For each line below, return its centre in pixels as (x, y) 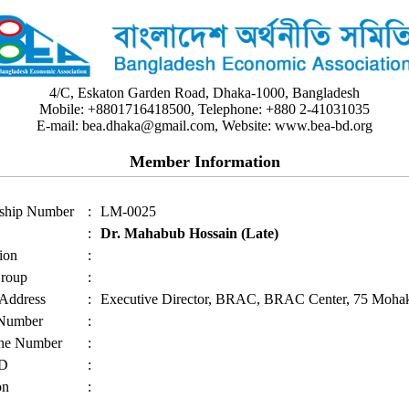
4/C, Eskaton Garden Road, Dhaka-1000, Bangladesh (204, 93)
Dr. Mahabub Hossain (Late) (189, 234)
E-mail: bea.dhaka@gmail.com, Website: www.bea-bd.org (204, 126)
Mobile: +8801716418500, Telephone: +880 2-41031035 (204, 110)
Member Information (204, 162)
